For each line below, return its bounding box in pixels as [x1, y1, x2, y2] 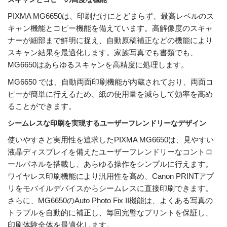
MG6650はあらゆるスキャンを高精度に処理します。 [8, 60, 188, 69]
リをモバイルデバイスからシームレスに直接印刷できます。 [8, 184, 213, 193]
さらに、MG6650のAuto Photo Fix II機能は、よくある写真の [8, 196, 213, 205]
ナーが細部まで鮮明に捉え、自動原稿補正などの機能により [8, 36, 213, 45]
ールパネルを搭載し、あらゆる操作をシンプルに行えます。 [8, 160, 213, 169]
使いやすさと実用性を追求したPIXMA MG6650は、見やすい [8, 135, 214, 144]
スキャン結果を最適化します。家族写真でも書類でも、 [8, 48, 198, 57]
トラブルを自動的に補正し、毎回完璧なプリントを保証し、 [8, 208, 213, 217]
